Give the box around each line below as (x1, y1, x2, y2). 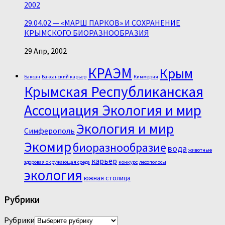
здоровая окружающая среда (24, 159, 90, 166)
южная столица (84, 173, 131, 183)
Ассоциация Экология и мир (24, 101, 201, 120)
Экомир (24, 138, 71, 156)
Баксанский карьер (42, 73, 86, 80)
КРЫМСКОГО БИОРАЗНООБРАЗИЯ (24, 28, 149, 38)
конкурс (119, 159, 138, 166)
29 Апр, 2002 (24, 46, 67, 56)
